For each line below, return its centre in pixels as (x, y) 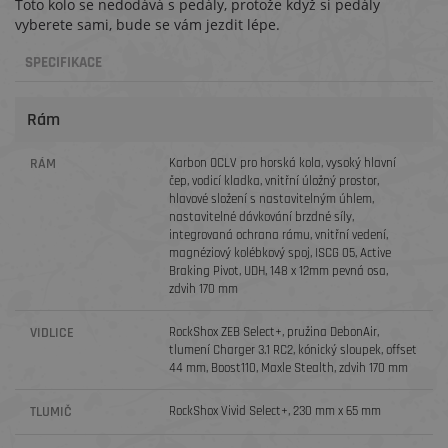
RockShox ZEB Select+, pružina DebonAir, (274, 332)
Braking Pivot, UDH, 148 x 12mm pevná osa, (279, 271)
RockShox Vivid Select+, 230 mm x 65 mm (275, 411)
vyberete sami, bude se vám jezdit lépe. (147, 24)
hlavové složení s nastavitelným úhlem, (272, 199)
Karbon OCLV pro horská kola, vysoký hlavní (283, 163)
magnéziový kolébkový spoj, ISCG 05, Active (280, 253)
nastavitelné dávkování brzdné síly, (262, 217)
